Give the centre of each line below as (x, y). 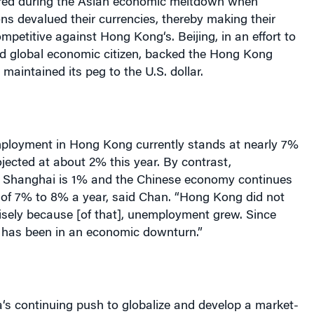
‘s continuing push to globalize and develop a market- (150, 306)
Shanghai (29, 181)
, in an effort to (255, 38)
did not (263, 198)
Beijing (196, 38)
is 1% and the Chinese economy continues (173, 181)
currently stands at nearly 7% (215, 146)
